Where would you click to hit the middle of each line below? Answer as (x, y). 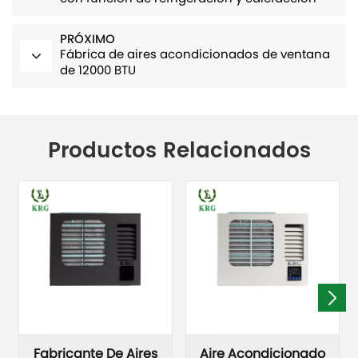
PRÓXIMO (88, 39)
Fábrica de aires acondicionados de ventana (195, 55)
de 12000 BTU (98, 71)
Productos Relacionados (179, 151)
